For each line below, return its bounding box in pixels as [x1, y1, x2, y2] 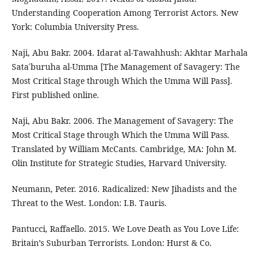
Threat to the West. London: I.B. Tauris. [11, 197, 167, 209]
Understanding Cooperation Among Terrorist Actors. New [11, 7, 238, 19]
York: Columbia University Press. [11, 21, 139, 33]
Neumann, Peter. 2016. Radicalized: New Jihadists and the [11, 183, 237, 195]
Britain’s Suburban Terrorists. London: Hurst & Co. [11, 237, 212, 249]
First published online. [11, 89, 99, 101]
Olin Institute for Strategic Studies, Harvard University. [11, 157, 227, 169]
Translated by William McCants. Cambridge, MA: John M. [11, 143, 237, 155]
